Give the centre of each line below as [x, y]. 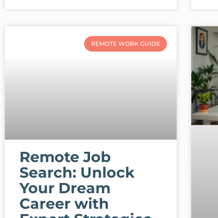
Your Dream [65, 188]
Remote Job [65, 157]
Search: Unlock [77, 173]
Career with [64, 204]
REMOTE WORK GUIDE [125, 44]
